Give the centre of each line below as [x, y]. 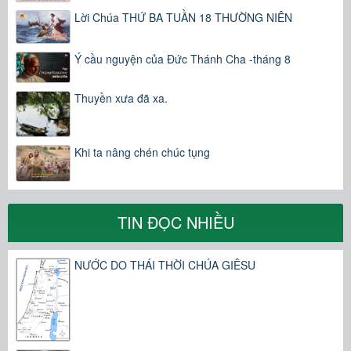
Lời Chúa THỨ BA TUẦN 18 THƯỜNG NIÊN [183, 17]
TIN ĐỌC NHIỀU [175, 223]
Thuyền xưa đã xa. [121, 98]
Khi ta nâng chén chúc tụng [142, 152]
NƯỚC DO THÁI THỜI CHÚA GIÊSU [165, 265]
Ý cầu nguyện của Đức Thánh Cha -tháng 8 [183, 58]
